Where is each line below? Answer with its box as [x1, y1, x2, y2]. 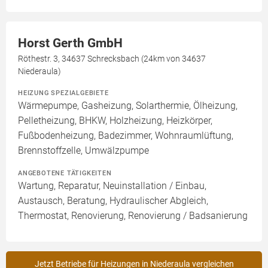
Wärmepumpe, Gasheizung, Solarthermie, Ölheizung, [18, 100, 237, 111]
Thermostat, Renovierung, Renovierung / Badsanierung [18, 210, 248, 221]
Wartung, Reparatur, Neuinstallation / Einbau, [18, 180, 206, 191]
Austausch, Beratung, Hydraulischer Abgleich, [18, 195, 208, 206]
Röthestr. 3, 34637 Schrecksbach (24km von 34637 [18, 54, 206, 63]
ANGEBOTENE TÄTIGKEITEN [18, 169, 112, 177]
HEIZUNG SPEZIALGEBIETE [18, 89, 109, 97]
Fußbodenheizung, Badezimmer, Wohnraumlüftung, [18, 130, 233, 141]
